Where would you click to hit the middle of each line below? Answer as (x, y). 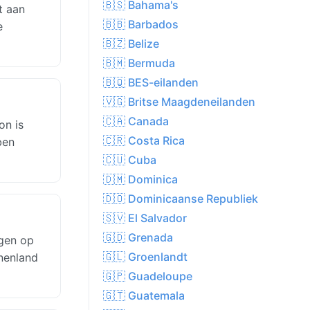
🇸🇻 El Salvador (145, 218)
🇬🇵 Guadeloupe (148, 276)
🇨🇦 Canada (136, 121)
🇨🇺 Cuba (130, 160)
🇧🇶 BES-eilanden (151, 83)
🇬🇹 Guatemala (144, 296)
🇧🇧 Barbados (141, 25)
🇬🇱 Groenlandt (145, 257)
